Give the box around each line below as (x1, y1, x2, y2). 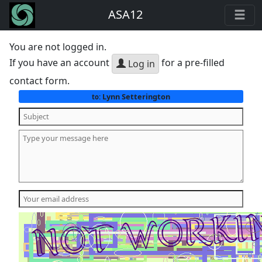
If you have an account (9, 56, 112, 70)
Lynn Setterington (100, 91, 170, 102)
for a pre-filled (159, 56, 225, 70)
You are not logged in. (9, 40, 107, 53)
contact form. (9, 74, 70, 87)
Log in (125, 57, 155, 70)
